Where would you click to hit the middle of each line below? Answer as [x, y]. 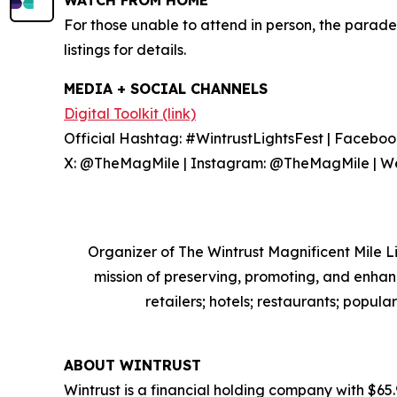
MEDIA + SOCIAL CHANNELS [166, 89]
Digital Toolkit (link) [130, 114]
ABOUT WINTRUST [132, 366]
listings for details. [125, 50]
